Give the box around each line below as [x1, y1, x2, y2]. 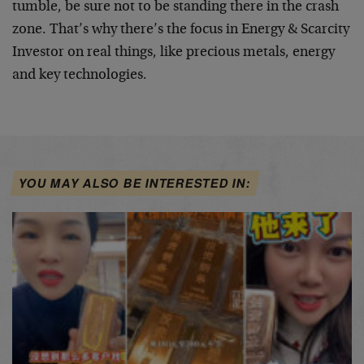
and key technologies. [12, 68, 147, 83]
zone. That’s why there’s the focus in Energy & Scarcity [12, 23, 349, 37]
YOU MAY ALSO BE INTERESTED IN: [17, 174, 253, 193]
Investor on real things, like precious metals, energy [12, 45, 335, 60]
